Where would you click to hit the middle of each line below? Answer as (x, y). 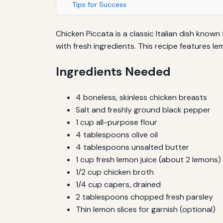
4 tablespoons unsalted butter (132, 147)
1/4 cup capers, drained (118, 184)
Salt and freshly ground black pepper (143, 110)
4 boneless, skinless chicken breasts (141, 97)
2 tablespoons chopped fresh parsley (144, 197)
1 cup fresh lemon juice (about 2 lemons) (148, 159)
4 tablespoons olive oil (117, 134)
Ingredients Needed (113, 71)
